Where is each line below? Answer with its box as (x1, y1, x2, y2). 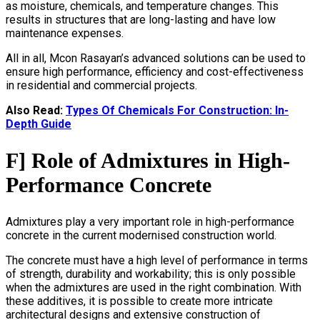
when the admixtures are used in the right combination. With (6, 280, 301, 294)
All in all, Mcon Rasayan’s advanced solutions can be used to (6, 51, 306, 66)
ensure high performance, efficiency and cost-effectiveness (6, 65, 304, 79)
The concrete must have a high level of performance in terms (6, 253, 308, 267)
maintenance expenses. (6, 26, 124, 41)
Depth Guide (6, 117, 71, 131)
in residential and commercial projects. (6, 79, 197, 93)
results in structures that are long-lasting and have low (6, 13, 276, 27)
